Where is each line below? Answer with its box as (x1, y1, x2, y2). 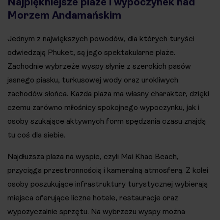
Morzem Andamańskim (7, 9, 121, 21)
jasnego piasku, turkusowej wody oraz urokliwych (7, 75, 178, 84)
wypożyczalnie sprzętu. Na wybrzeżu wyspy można (7, 206, 185, 216)
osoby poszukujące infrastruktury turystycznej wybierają (7, 179, 208, 189)
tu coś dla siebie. (7, 130, 65, 139)
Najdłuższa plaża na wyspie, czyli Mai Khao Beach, (7, 151, 179, 161)
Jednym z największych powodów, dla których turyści (7, 33, 194, 43)
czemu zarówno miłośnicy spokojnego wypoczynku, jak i (7, 102, 199, 112)
